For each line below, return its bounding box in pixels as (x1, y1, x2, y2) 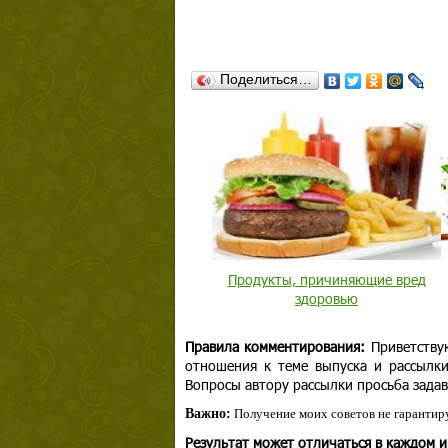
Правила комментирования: (184, 336, 365, 356)
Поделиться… (219, 70, 312, 87)
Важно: (184, 405, 231, 421)
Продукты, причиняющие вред (227, 269, 426, 289)
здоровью (295, 288, 358, 308)
